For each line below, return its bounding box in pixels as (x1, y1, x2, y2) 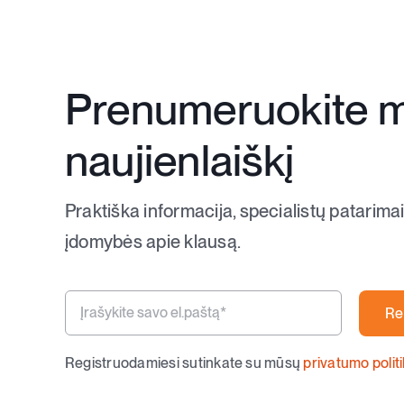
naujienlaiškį (65, 133, 295, 187)
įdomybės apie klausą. (65, 230, 242, 252)
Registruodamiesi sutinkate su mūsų (64, 353, 304, 372)
